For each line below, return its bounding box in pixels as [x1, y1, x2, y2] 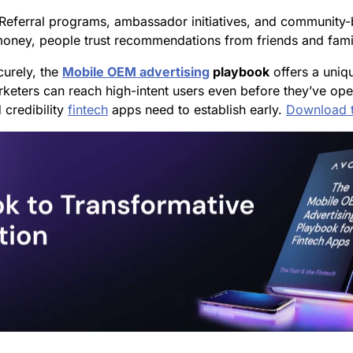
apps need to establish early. [108, 101, 286, 117]
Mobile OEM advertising [62, 63, 210, 80]
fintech [68, 101, 108, 117]
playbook [210, 63, 269, 80]
